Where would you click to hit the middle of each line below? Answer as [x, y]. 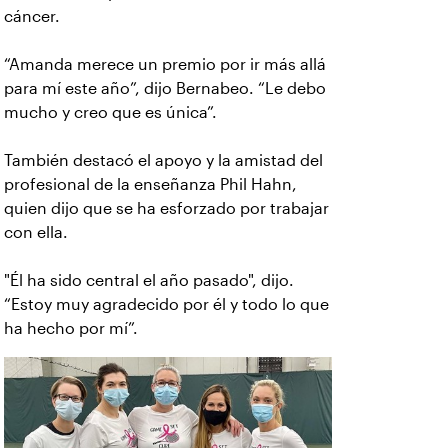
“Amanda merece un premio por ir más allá [165, 65]
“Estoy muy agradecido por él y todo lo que [166, 305]
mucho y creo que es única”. [110, 113]
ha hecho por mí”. [73, 329]
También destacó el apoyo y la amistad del [163, 161]
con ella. [36, 233]
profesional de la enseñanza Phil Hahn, [150, 185]
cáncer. [32, 17]
